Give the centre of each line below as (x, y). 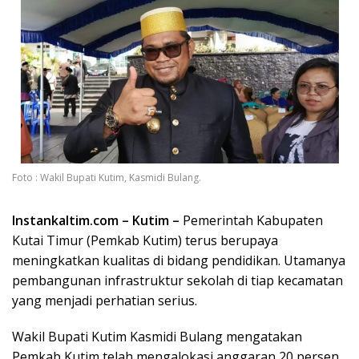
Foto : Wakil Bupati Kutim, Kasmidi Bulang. (107, 178)
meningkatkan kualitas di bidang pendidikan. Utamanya (179, 261)
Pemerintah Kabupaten (251, 221)
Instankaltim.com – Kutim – (96, 221)
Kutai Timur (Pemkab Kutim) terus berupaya (145, 241)
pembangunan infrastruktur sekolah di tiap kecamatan (177, 281)
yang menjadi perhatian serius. (105, 301)
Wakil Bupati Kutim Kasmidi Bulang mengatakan (157, 337)
